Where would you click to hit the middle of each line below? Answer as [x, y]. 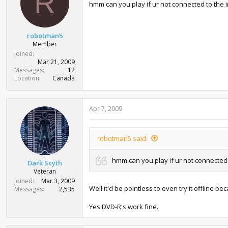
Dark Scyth [45, 163]
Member [45, 44]
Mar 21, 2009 [56, 62]
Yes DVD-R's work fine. [124, 207]
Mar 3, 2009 [58, 181]
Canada [64, 78]
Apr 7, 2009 [106, 108]
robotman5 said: [122, 138]
